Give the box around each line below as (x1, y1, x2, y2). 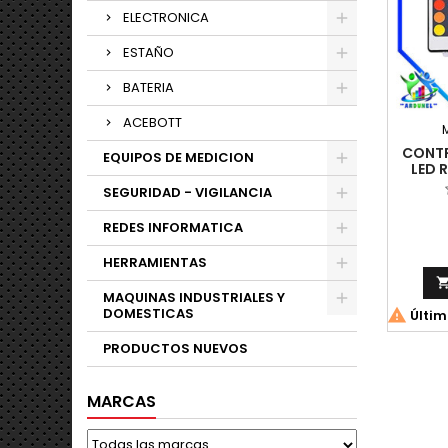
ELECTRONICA (123, 8, 209, 27)
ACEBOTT (123, 113, 182, 132)
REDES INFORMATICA (103, 218, 243, 237)
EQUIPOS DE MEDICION (103, 148, 254, 167)
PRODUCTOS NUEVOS (103, 339, 248, 358)
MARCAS (87, 390, 156, 413)
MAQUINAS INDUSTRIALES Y (103, 288, 285, 307)
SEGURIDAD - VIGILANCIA (103, 183, 272, 202)
